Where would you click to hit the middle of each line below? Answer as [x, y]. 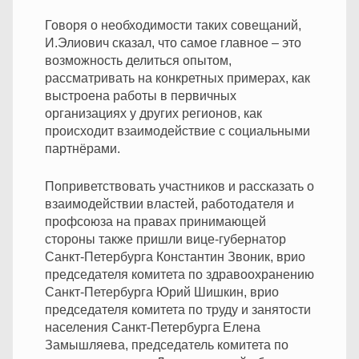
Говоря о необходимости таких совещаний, [173, 25]
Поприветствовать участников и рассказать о [179, 186]
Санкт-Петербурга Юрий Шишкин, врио [162, 292]
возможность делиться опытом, [138, 60]
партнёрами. [83, 148]
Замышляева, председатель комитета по [167, 345]
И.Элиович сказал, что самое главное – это [173, 42]
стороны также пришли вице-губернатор [165, 239]
